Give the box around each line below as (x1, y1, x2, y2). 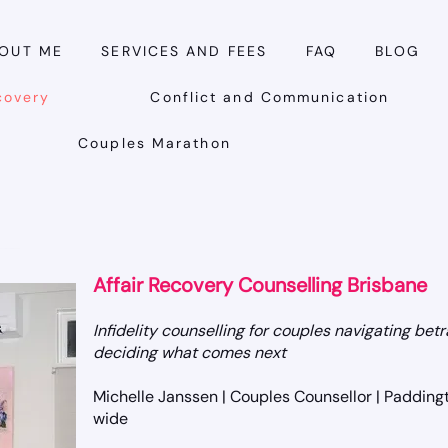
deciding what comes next (93, 342, 286, 363)
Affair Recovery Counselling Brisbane (93, 272, 427, 298)
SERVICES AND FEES (101, 42, 268, 60)
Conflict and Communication (150, 88, 390, 106)
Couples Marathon (78, 134, 231, 152)
